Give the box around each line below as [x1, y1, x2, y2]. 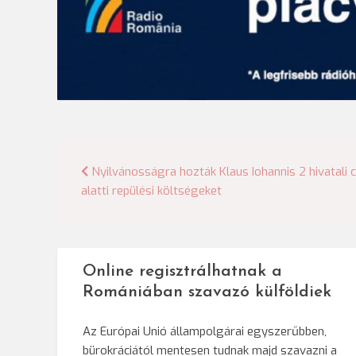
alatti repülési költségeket [81, 183, 222, 199]
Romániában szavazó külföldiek [83, 284, 331, 301]
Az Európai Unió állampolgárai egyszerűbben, [83, 323, 327, 340]
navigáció [80, 192, 184, 217]
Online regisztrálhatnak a [83, 263, 282, 281]
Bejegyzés [80, 163, 188, 188]
